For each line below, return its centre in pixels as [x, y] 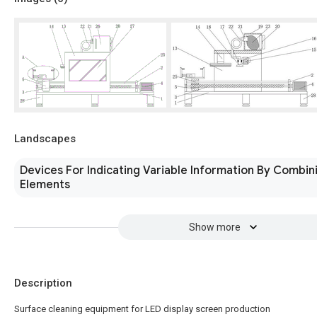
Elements [45, 185]
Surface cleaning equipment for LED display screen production [142, 309]
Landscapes [45, 139]
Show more [214, 227]
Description [43, 283]
